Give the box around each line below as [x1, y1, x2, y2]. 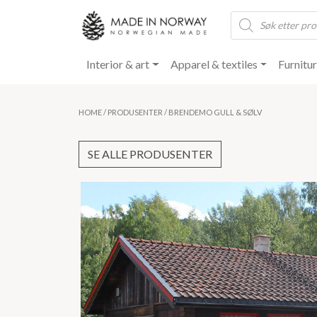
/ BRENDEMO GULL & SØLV [163, 108, 262, 117]
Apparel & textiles [170, 57, 258, 71]
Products [230, 8, 275, 23]
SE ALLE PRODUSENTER [88, 147, 212, 161]
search [230, 20, 262, 34]
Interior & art [86, 57, 149, 71]
